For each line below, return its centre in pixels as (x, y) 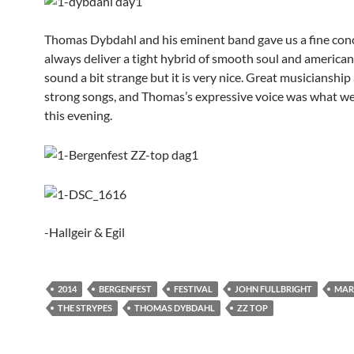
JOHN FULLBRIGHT (273, 288)
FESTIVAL (193, 288)
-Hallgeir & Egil (85, 232)
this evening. (78, 115)
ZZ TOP (252, 307)
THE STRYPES (85, 307)
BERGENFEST (125, 288)
